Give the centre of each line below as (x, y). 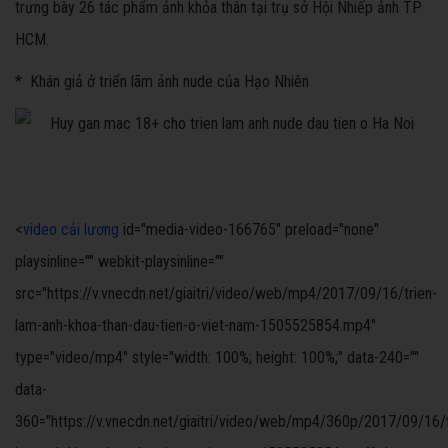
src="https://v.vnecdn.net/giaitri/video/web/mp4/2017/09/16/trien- (226, 294)
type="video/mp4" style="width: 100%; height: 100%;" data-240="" (217, 358)
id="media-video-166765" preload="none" (249, 230)
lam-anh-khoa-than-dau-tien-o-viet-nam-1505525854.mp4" (195, 326)
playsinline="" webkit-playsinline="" (119, 262)
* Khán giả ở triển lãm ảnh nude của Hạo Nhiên (162, 82)
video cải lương (71, 230)
